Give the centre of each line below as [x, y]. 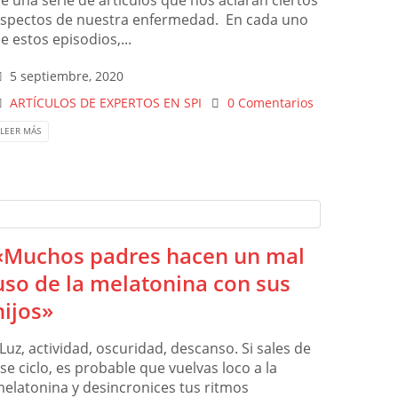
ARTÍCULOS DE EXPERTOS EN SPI [106, 103]
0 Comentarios [270, 103]
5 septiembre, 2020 [67, 76]
